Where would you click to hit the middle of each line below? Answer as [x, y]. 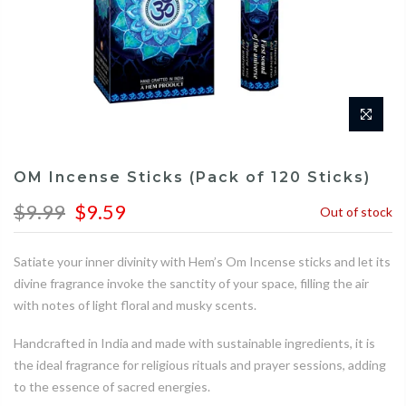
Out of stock [356, 211]
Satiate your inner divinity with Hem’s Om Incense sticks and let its [202, 261]
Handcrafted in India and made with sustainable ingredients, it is [194, 343]
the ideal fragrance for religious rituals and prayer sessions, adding [200, 364]
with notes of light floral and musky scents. [135, 304]
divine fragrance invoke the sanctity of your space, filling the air [191, 283]
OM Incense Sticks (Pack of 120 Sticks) [192, 177]
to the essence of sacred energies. [112, 386]
